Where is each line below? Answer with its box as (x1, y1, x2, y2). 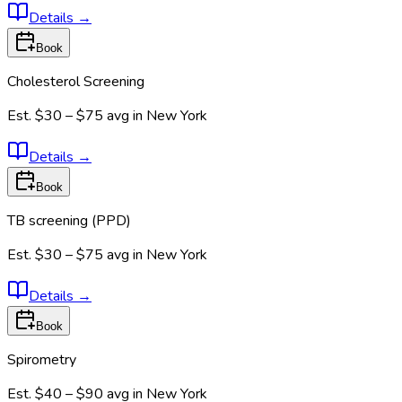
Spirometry (7, 350, 76, 371)
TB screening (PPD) (7, 211, 131, 232)
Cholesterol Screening (7, 72, 144, 92)
